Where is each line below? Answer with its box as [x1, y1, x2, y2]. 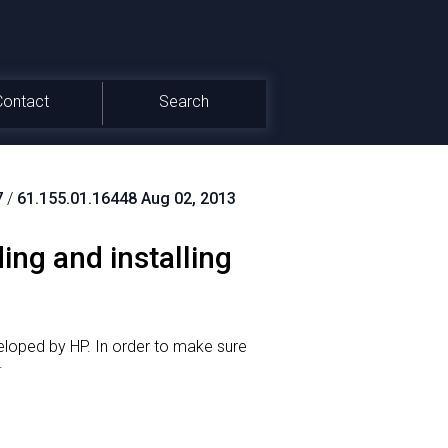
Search [158, 92, 209, 111]
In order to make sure [91, 337, 247, 356]
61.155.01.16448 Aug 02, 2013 [17, 189, 236, 208]
